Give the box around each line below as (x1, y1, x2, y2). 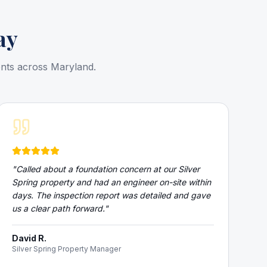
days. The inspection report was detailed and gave (11, 190, 210, 200)
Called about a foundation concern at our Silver (15, 164, 200, 174)
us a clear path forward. (11, 203, 104, 213)
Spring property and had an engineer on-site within (11, 177, 211, 187)
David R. (11, 233, 46, 243)
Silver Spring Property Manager (11, 244, 121, 253)
